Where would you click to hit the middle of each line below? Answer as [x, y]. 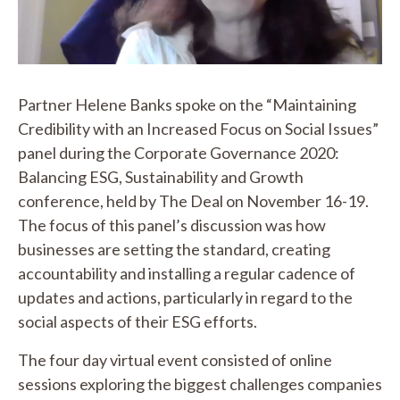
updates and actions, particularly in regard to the [185, 297]
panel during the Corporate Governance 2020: [179, 152]
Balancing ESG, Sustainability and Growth [161, 176]
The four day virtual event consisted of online [175, 359]
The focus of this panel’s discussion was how [172, 225]
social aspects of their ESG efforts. [137, 321]
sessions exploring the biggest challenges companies [200, 383]
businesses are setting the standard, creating [174, 249]
